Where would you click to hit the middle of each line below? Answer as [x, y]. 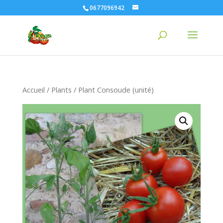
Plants [61, 90]
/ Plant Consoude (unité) [112, 90]
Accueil [33, 90]
